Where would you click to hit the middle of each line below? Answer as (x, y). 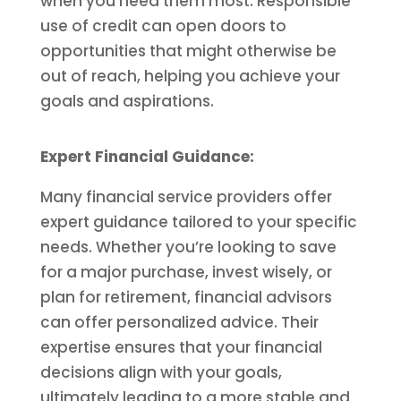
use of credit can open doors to (163, 26)
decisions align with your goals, (161, 372)
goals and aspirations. (127, 101)
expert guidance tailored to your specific (198, 222)
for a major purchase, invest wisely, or (186, 272)
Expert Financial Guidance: (147, 157)
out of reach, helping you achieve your (190, 76)
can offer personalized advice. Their (179, 322)
